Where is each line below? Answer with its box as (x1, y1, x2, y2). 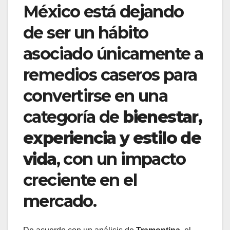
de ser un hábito (23, 23, 148, 43)
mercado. (23, 191, 97, 212)
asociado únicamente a (23, 44, 203, 64)
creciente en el (23, 170, 137, 190)
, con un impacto (56, 149, 186, 169)
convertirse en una (23, 86, 168, 106)
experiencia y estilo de (23, 128, 201, 148)
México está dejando (23, 2, 184, 22)
